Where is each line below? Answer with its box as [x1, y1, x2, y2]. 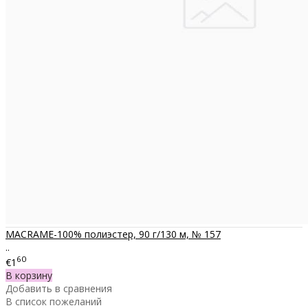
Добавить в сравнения [5, 282, 112, 296]
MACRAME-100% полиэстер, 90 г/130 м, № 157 [5, 228, 221, 241]
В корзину [5, 269, 52, 283]
